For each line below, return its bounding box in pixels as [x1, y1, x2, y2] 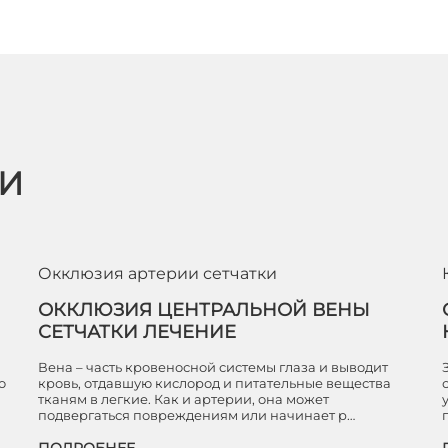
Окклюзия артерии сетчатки [38, 264, 277, 283]
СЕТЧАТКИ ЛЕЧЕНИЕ [38, 321, 236, 343]
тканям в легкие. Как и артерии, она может [38, 391, 329, 407]
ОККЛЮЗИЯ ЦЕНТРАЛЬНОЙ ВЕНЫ [38, 299, 370, 321]
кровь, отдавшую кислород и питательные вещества [38, 375, 391, 391]
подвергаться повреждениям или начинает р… [38, 407, 355, 423]
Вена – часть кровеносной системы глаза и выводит [38, 359, 388, 375]
